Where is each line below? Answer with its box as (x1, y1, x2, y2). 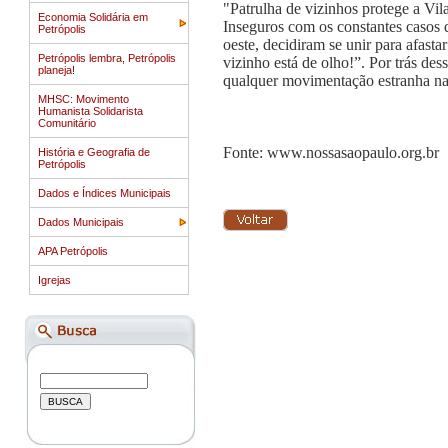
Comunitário (38, 117, 96, 129)
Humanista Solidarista (38, 105, 143, 117)
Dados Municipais (38, 216, 124, 228)
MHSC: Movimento (38, 93, 129, 105)
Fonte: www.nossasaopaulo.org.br (223, 144, 439, 161)
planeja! (38, 64, 75, 76)
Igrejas (38, 274, 71, 286)
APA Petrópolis (38, 245, 108, 257)
